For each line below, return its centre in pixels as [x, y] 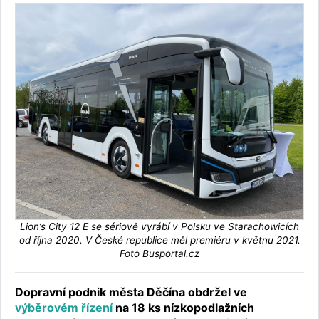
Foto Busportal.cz [159, 253]
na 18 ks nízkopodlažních [183, 308]
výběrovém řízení [64, 308]
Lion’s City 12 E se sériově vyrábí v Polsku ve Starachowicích [159, 226]
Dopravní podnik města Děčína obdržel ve [131, 292]
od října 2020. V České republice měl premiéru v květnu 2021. [159, 240]
